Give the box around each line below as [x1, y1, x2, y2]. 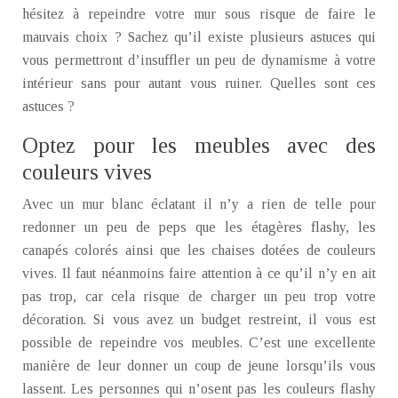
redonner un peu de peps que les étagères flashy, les [22, 219, 376, 235]
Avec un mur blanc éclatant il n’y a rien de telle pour [22, 196, 376, 211]
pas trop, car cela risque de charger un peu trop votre [22, 289, 376, 304]
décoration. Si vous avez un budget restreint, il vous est [22, 312, 376, 327]
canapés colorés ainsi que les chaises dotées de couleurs [22, 243, 376, 258]
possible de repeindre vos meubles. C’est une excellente [22, 335, 376, 350]
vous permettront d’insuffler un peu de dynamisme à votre [22, 52, 376, 68]
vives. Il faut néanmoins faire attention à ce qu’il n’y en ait [22, 266, 376, 281]
